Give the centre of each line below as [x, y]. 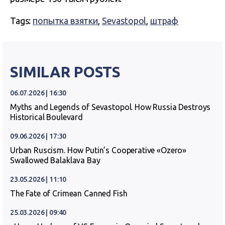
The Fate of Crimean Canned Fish [69, 193]
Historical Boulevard [46, 117]
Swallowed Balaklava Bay [55, 160]
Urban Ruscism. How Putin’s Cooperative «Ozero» [98, 150]
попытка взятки [66, 21]
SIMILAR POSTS [66, 72]
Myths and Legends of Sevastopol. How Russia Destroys [110, 107]
